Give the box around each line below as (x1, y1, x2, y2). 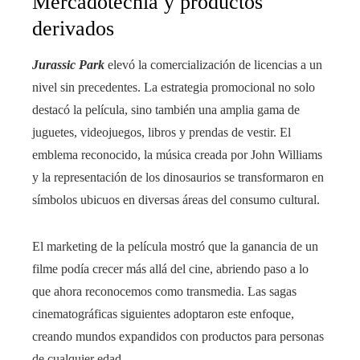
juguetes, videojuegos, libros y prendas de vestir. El (32, 125, 291, 139)
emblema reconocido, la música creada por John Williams (32, 147, 322, 162)
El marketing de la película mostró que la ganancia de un (32, 239, 318, 253)
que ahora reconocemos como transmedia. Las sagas (32, 284, 297, 298)
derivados (32, 16, 114, 40)
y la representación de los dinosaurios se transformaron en (32, 170, 324, 184)
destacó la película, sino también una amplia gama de (32, 102, 300, 117)
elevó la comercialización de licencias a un (104, 57, 322, 72)
